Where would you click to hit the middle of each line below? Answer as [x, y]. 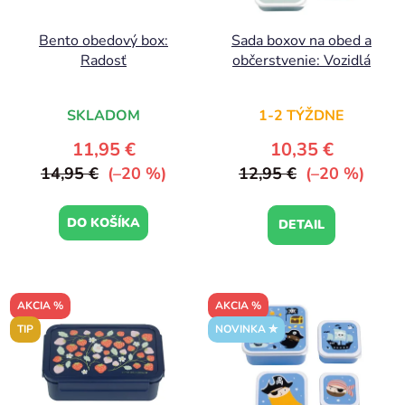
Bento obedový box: [104, 40]
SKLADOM [104, 115]
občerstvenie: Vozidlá [301, 60]
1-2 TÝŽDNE [301, 115]
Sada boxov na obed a [301, 40]
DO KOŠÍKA [104, 222]
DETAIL [301, 224]
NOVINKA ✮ [246, 329]
